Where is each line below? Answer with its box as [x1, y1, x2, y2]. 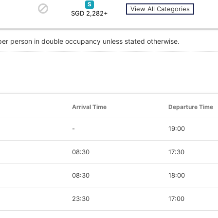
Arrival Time [72, 103, 107, 110]
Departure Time [168, 103, 213, 110]
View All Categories [130, 4, 190, 13]
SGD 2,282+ [71, 9, 108, 17]
